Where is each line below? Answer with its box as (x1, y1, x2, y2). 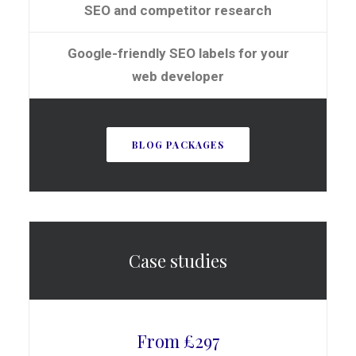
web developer (132, 68, 224, 84)
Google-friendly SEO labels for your (67, 45, 289, 61)
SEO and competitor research (84, 2, 272, 18)
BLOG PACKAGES (132, 138, 224, 151)
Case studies (129, 249, 227, 273)
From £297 (136, 329, 220, 353)
